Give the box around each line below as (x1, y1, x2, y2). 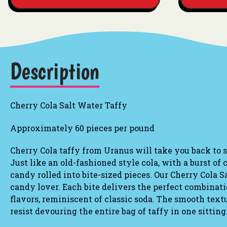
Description (10, 57, 99, 85)
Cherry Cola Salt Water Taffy (10, 100, 127, 111)
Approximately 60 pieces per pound (10, 123, 155, 134)
